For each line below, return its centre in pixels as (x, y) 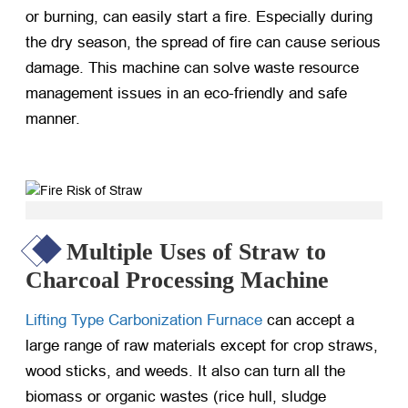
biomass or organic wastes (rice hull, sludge (176, 397)
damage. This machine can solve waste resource (192, 68)
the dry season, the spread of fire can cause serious (203, 43)
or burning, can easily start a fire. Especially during (199, 17)
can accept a (308, 321)
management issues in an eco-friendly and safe (186, 94)
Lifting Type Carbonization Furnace (144, 321)
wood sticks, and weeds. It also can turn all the (185, 372)
